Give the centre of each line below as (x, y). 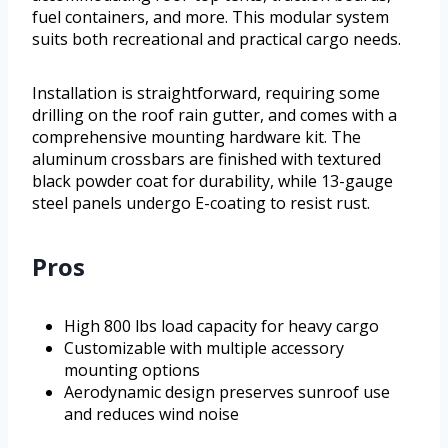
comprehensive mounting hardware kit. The (196, 137)
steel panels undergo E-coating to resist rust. (201, 203)
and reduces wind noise (151, 414)
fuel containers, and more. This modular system (210, 17)
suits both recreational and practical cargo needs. (216, 39)
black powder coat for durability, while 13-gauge (212, 181)
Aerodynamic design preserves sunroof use (227, 392)
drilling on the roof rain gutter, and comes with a (214, 115)
